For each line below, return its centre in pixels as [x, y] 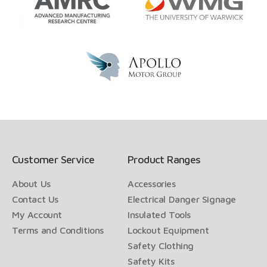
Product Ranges [164, 160]
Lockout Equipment [168, 230]
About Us [31, 184]
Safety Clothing [161, 246]
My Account [37, 215]
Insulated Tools [159, 215]
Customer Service [53, 160]
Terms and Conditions [58, 230]
